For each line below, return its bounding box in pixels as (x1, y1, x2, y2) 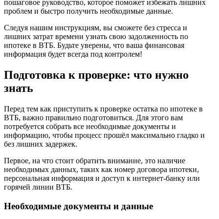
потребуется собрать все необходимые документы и (4, 122, 176, 131)
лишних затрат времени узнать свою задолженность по (4, 32, 188, 41)
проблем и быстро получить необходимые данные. (4, 7, 173, 16)
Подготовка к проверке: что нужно (4, 68, 189, 82)
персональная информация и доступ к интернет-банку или (4, 174, 200, 183)
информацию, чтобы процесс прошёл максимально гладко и (4, 131, 205, 140)
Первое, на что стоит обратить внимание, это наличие (4, 156, 185, 165)
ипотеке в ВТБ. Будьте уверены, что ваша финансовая (4, 41, 184, 50)
